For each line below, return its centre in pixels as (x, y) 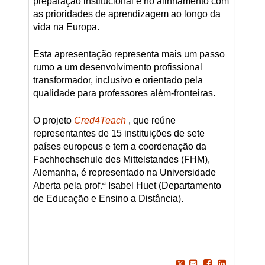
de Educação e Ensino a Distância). (108, 198)
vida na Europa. (66, 27)
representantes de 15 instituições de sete (119, 133)
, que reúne (151, 120)
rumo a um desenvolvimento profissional (117, 67)
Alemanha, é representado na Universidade (124, 172)
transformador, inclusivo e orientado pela (118, 80)
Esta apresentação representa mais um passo (129, 54)
